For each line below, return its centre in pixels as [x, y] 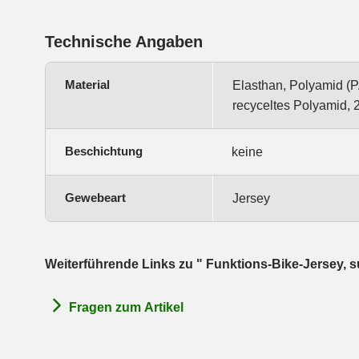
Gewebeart [95, 198]
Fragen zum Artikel [126, 307]
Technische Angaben [124, 42]
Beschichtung [104, 151]
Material [87, 85]
